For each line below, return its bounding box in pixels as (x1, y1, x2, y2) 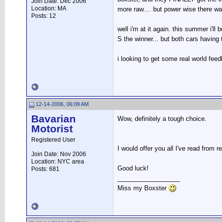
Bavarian (31, 113, 76, 125)
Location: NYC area (31, 158, 84, 165)
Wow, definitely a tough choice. (117, 115, 207, 122)
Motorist (31, 123, 73, 135)
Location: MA (31, 5, 66, 12)
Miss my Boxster (117, 184, 168, 192)
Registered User (31, 136, 75, 143)
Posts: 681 (31, 166, 59, 172)
